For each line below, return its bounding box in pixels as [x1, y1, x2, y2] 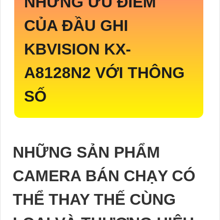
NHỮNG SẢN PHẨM [13, 143, 160, 162]
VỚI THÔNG [95, 64, 185, 82]
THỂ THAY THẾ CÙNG [13, 191, 176, 209]
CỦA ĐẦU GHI [24, 17, 128, 35]
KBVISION [24, 40, 104, 58]
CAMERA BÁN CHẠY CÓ [13, 167, 195, 185]
